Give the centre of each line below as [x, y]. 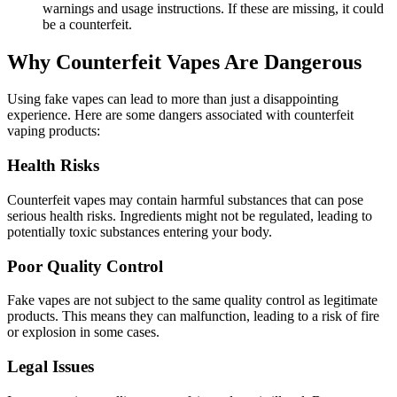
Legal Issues [51, 367]
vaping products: [54, 131]
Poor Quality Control [85, 266]
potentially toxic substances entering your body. [140, 231]
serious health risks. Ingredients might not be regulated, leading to [190, 215]
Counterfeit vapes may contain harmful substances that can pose [185, 199]
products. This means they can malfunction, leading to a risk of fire [193, 316]
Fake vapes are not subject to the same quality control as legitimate [192, 300]
